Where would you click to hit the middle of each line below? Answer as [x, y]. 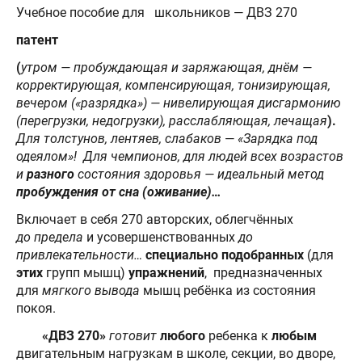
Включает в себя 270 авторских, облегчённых [155, 219]
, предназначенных [263, 272]
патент [44, 40]
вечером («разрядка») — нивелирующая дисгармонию [179, 103]
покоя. [36, 308]
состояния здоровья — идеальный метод [199, 174]
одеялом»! [46, 156]
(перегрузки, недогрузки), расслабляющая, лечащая [172, 120]
